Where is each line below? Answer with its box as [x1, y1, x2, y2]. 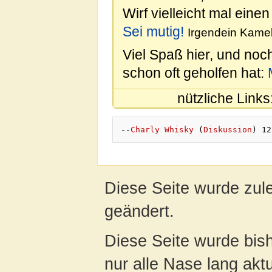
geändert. [104, 201, 174, 220]
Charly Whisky [130, 124, 194, 134]
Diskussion [203, 124, 252, 134]
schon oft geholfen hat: [123, 64, 268, 81]
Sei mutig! [123, 24, 184, 40]
